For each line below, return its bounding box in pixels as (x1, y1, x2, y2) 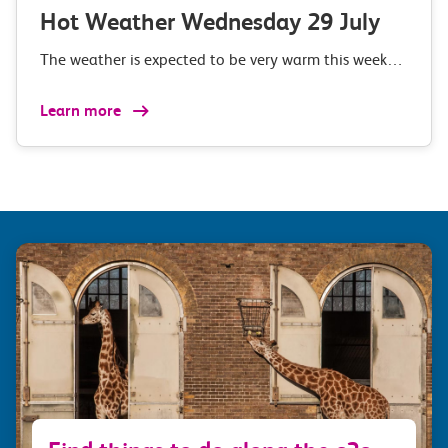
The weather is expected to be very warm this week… (40, 50, 403, 69)
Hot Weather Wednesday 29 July (40, 8, 380, 36)
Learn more (40, 101, 125, 120)
